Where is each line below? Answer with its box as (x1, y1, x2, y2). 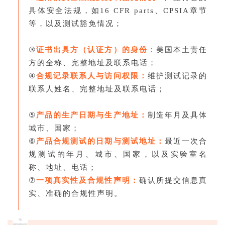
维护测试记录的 (147, 71, 208, 80)
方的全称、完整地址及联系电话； (29, 58, 157, 67)
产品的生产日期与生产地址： (36, 110, 148, 119)
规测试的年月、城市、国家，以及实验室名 (29, 150, 207, 158)
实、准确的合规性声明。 (29, 189, 123, 197)
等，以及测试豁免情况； (29, 19, 123, 28)
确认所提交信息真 (139, 176, 208, 184)
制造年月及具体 (147, 110, 208, 119)
